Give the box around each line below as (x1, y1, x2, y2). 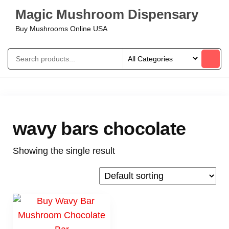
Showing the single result (13, 146, 115, 156)
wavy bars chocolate (13, 118, 186, 139)
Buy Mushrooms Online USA (15, 25, 107, 33)
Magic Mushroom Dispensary (15, 7, 198, 22)
